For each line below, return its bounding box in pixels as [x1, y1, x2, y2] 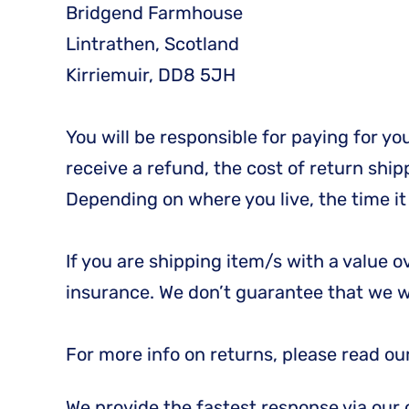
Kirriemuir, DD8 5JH [66, 64, 236, 86]
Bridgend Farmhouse [66, 2, 243, 24]
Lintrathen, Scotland [66, 33, 239, 55]
